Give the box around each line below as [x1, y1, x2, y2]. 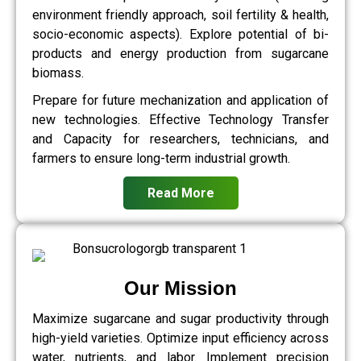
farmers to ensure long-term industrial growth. [32, 151, 290, 167]
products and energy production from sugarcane [32, 46, 329, 62]
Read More [147, 185, 214, 201]
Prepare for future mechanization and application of [32, 93, 329, 109]
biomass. [32, 65, 84, 81]
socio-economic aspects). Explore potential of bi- [32, 27, 329, 43]
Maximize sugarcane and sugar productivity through [32, 311, 329, 327]
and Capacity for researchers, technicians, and [32, 131, 329, 147]
